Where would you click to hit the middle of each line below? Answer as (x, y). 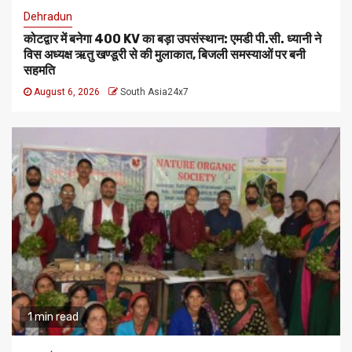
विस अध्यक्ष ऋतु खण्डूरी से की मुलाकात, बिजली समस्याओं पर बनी (165, 55)
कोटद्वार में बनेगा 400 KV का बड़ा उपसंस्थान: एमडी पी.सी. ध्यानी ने (172, 39)
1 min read (53, 317)
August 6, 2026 (67, 92)
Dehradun (48, 17)
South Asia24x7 (154, 92)
